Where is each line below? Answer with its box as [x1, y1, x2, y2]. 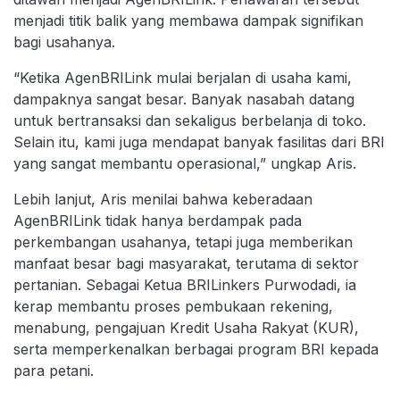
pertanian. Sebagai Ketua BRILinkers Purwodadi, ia [13, 276, 356, 295]
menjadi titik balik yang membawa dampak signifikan [13, 12, 363, 30]
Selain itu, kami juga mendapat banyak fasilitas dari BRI [13, 133, 385, 152]
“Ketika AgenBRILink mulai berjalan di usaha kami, [13, 69, 352, 87]
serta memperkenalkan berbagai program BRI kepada [13, 340, 379, 359]
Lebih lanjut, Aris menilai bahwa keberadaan [13, 190, 312, 209]
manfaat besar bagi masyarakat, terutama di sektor [13, 254, 359, 273]
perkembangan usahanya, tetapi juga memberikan [13, 233, 353, 252]
